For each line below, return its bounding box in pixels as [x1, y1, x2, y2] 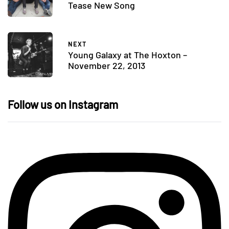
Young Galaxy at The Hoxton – [68, 49, 187, 60]
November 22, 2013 [68, 59, 145, 71]
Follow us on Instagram [8, 98, 118, 111]
